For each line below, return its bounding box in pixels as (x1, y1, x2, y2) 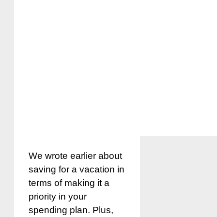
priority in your (29, 191, 87, 202)
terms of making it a (29, 178, 109, 188)
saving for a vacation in (29, 164, 124, 175)
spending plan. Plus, (29, 205, 113, 216)
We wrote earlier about (29, 151, 122, 161)
